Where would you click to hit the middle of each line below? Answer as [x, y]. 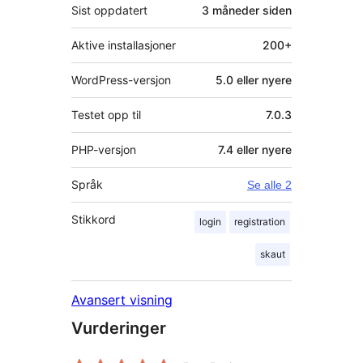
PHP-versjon [104, 150]
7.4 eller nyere [255, 150]
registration [260, 222]
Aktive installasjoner [124, 45]
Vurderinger [119, 329]
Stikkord [94, 220]
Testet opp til [106, 115]
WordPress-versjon [121, 80]
